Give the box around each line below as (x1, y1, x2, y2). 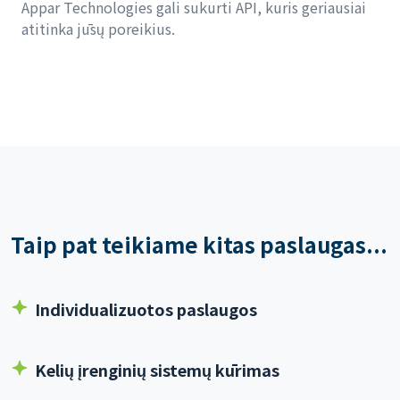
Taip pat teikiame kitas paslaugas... (11, 229, 387, 261)
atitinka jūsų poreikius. (21, 18, 175, 40)
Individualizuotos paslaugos (35, 297, 257, 321)
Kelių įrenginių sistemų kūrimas (35, 358, 279, 382)
